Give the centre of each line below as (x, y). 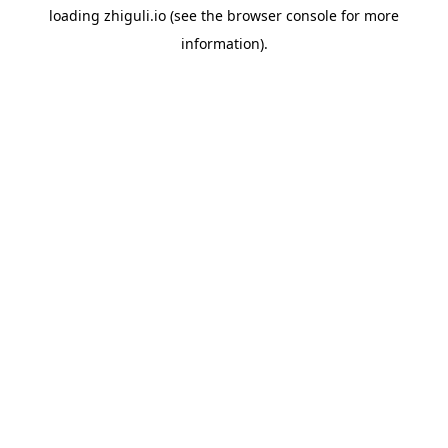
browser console (282, 15)
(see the (194, 15)
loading (76, 15)
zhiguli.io (135, 15)
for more (368, 15)
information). (224, 43)
